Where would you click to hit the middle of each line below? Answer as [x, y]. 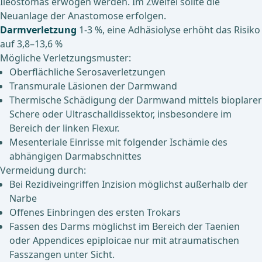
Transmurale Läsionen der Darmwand [93, 86]
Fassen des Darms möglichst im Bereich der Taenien [125, 227]
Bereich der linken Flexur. [64, 128]
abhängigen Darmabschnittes [75, 156]
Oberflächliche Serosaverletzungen [87, 72]
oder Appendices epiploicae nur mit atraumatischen [124, 241]
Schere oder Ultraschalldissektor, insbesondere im [120, 114]
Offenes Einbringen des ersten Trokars [95, 213]
